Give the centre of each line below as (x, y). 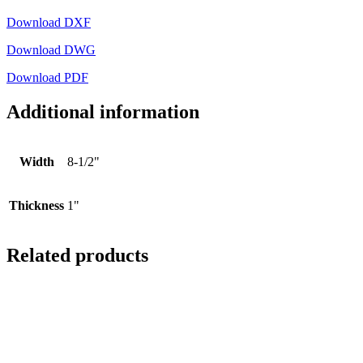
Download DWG (51, 50)
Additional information (103, 112)
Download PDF (47, 78)
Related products (77, 255)
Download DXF (49, 23)
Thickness (36, 205)
